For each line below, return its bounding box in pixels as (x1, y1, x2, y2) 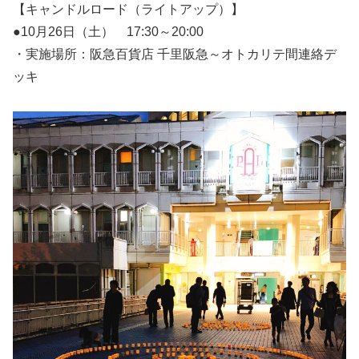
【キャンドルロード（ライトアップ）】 (13, 2, 244, 16)
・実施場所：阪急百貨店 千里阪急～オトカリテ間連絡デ (13, 46, 337, 61)
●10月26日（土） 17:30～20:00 (13, 24, 204, 38)
